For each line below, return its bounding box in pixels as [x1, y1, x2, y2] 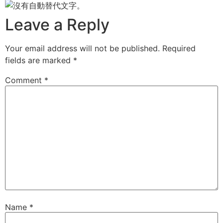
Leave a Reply [5, 15, 110, 35]
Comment [5, 75, 44, 86]
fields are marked [5, 55, 73, 66]
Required [162, 43, 196, 54]
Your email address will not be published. [5, 43, 160, 54]
